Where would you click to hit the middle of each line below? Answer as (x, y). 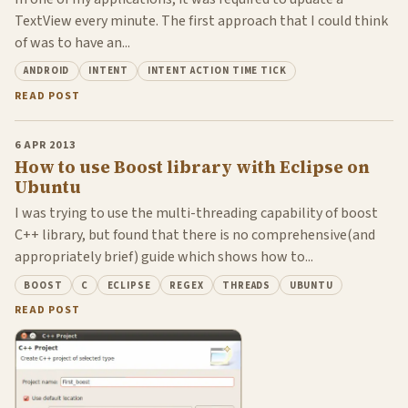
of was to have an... (72, 43)
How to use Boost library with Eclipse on (192, 168)
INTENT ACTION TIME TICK (217, 71)
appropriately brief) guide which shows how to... (164, 257)
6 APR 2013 (45, 145)
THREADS (247, 285)
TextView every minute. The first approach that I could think (201, 21)
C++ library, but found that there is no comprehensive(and (195, 235)
